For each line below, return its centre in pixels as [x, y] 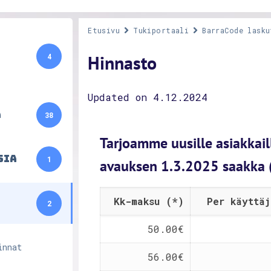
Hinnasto [122, 63]
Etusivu [104, 30]
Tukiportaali [161, 30]
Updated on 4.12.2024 [148, 97]
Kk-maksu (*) [149, 201]
